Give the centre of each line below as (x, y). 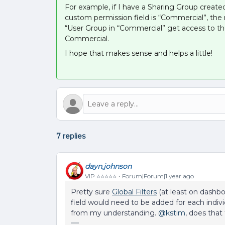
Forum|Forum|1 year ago (158, 176)
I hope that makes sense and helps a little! (139, 53)
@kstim (172, 213)
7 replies (71, 136)
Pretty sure (91, 192)
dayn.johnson (108, 166)
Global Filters (134, 192)
